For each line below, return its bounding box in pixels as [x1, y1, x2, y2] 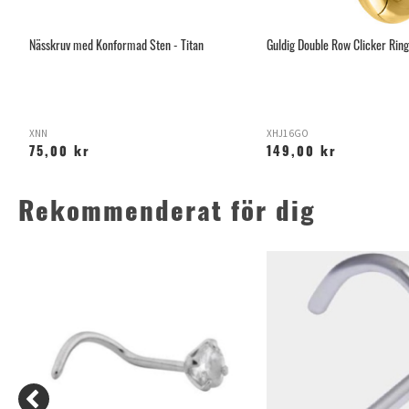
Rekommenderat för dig [18, 202, 316, 228]
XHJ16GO [267, 127, 309, 142]
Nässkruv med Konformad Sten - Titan [29, 35, 204, 55]
